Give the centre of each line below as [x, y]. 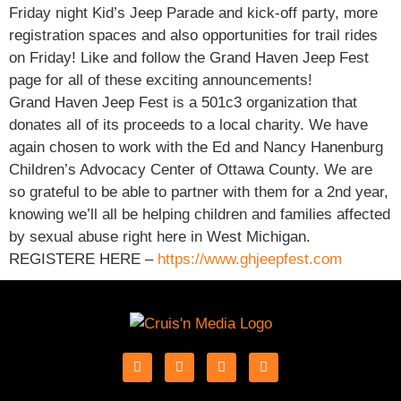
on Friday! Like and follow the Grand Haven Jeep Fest [189, 58]
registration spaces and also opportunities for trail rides [193, 36]
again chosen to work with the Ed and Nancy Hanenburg [196, 148]
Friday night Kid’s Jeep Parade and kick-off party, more [193, 13]
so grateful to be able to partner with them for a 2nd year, [199, 192]
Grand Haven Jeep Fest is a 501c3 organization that [183, 103]
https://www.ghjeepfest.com [250, 260]
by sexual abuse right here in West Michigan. [160, 237]
